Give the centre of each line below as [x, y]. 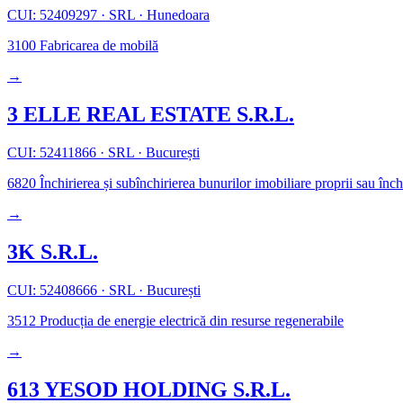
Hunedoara [176, 15]
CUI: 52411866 [54, 153]
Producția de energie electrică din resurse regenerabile [190, 321]
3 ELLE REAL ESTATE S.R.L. [151, 115]
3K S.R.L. [53, 252]
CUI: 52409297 [54, 15]
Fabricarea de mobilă [97, 46]
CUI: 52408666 [54, 291]
